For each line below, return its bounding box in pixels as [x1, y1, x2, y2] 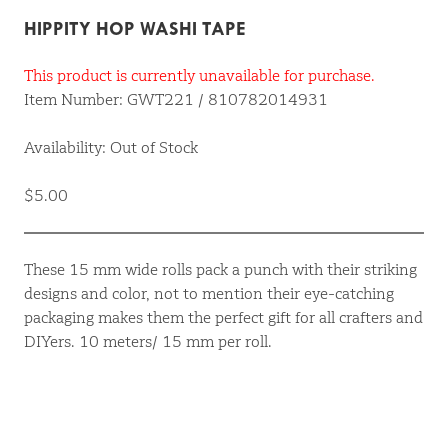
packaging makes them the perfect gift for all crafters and [24, 308, 423, 328]
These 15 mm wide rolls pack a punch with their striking [24, 260, 417, 280]
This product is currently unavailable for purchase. [24, 66, 375, 86]
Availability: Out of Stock [24, 138, 198, 158]
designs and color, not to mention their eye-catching [24, 284, 394, 304]
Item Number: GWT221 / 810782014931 [24, 90, 328, 110]
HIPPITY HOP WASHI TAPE [24, 17, 246, 41]
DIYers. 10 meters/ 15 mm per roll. [24, 332, 272, 352]
